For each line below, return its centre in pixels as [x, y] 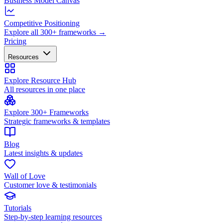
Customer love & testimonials [50, 185]
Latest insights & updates [43, 153]
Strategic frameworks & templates [57, 121]
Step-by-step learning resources [53, 217]
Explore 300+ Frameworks [46, 112]
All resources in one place [45, 89]
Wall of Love [25, 176]
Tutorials [18, 208]
